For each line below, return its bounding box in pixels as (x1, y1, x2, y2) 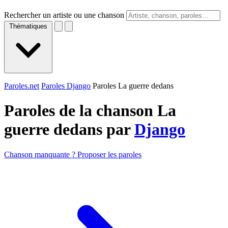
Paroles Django (41, 81, 91, 90)
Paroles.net (4, 81, 39, 90)
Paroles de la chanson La (4, 101, 176, 120)
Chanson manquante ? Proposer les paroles (4, 150, 141, 159)
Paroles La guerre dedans (93, 81, 174, 90)
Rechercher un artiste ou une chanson (4, 11, 124, 19)
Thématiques (9, 22, 47, 30)
